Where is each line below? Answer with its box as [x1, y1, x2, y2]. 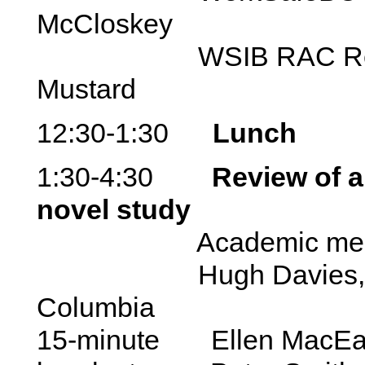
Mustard [37, 73, 136, 104]
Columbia [37, 291, 155, 323]
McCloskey [37, 7, 173, 39]
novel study [37, 193, 191, 225]
